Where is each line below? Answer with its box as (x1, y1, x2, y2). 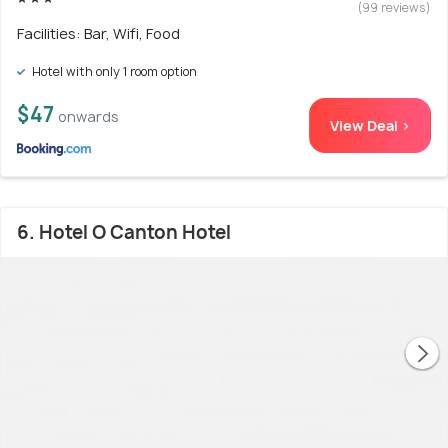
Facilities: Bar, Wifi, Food (17, 23, 180, 43)
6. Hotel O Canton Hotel (17, 219, 231, 245)
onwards (58, 106, 119, 126)
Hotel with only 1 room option (29, 62, 197, 80)
